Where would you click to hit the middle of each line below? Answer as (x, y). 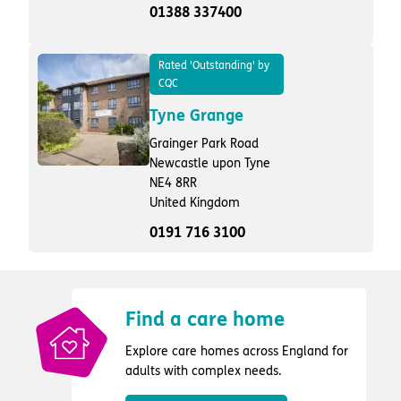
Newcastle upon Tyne (209, 164)
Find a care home (205, 320)
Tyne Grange (196, 116)
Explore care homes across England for (236, 352)
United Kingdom (194, 203)
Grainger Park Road (204, 144)
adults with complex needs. (203, 371)
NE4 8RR (173, 183)
